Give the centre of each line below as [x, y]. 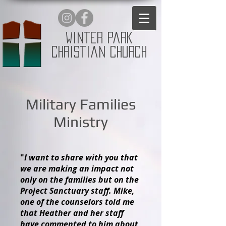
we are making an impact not [77, 168]
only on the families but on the [79, 180]
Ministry [81, 122]
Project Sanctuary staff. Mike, [77, 191]
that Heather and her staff [72, 213]
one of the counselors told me [77, 202]
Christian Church [99, 52]
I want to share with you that [81, 157]
